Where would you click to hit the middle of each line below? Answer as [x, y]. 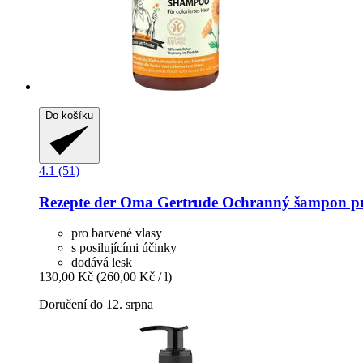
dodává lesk [102, 263]
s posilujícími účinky [124, 248]
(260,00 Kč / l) [134, 277]
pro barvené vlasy [117, 233]
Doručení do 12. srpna [96, 305]
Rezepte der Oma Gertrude [128, 202]
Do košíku [69, 115]
